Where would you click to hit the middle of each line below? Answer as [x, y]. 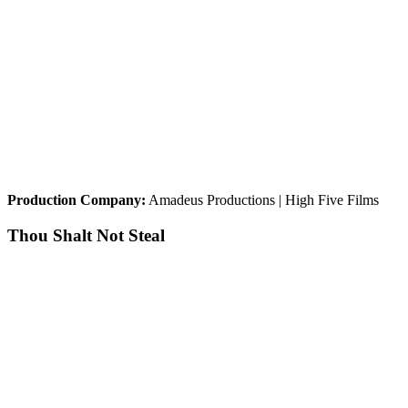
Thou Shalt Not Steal [86, 236]
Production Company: [76, 200]
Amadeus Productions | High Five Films [262, 200]
